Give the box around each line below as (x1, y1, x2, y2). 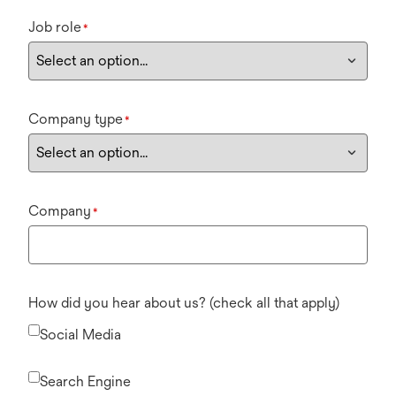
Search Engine (40, 373, 131, 391)
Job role (28, 19, 81, 36)
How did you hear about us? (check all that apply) (28, 294, 339, 312)
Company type (28, 110, 123, 128)
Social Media (40, 326, 121, 344)
